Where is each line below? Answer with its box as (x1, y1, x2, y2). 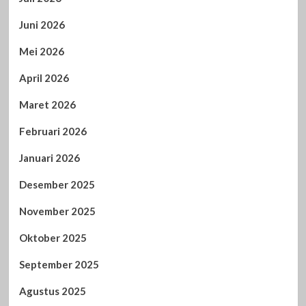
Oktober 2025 (18, 231, 87, 244)
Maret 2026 (18, 98, 76, 111)
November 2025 (18, 204, 96, 217)
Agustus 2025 (18, 284, 86, 297)
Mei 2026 (18, 44, 64, 57)
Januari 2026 (18, 151, 80, 164)
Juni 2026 (18, 18, 65, 31)
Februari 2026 (18, 124, 87, 137)
